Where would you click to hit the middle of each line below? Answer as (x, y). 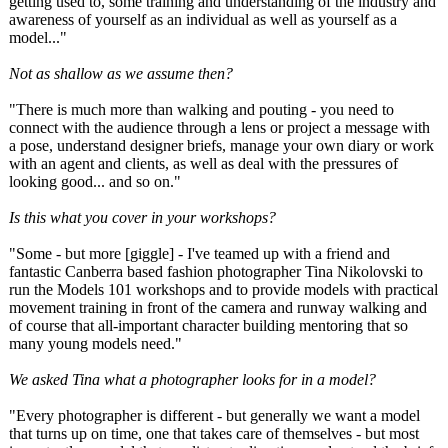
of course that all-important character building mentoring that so (208, 325)
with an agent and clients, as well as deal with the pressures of (203, 163)
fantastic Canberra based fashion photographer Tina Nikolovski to (216, 271)
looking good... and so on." (95, 181)
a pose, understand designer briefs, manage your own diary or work (221, 145)
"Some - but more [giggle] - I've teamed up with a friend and (199, 253)
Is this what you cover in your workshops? (142, 217)
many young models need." (95, 343)
